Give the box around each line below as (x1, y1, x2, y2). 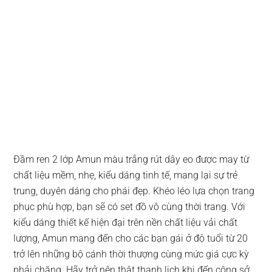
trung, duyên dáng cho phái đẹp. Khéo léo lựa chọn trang (13, 185, 255, 197)
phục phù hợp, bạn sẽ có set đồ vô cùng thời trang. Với (13, 201, 246, 212)
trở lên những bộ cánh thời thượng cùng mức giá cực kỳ (13, 248, 250, 260)
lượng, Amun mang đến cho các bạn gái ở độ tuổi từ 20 (13, 233, 248, 244)
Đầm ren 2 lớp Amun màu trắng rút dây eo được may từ (13, 154, 250, 165)
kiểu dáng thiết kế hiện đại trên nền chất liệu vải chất (13, 217, 238, 228)
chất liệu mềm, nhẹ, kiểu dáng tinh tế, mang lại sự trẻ (13, 169, 238, 181)
